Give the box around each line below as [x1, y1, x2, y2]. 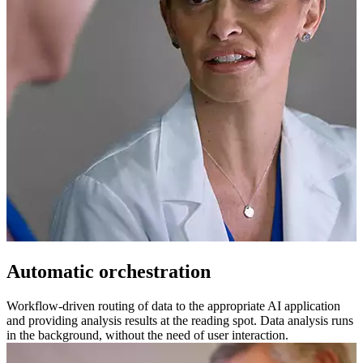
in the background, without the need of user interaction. [6, 328, 288, 343]
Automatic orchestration [6, 261, 211, 283]
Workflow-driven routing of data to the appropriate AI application [6, 299, 340, 314]
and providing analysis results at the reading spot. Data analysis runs [6, 314, 353, 328]
